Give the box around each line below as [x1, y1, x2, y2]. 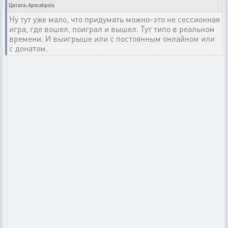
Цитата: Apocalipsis [9, 2, 54, 8]
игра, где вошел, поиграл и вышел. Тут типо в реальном [9, 23, 215, 34]
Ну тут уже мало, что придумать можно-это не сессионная [9, 14, 220, 24]
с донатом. [9, 43, 48, 53]
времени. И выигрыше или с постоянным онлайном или [9, 33, 215, 44]
